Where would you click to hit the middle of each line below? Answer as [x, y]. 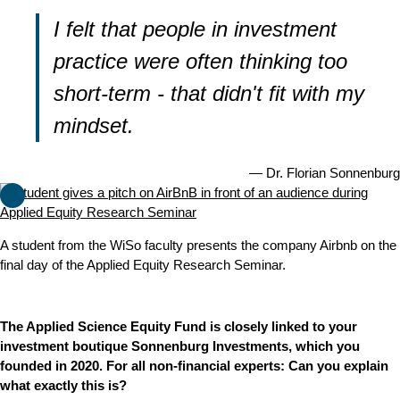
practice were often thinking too [200, 61]
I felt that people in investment [195, 29]
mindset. [94, 125]
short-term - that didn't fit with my [209, 93]
